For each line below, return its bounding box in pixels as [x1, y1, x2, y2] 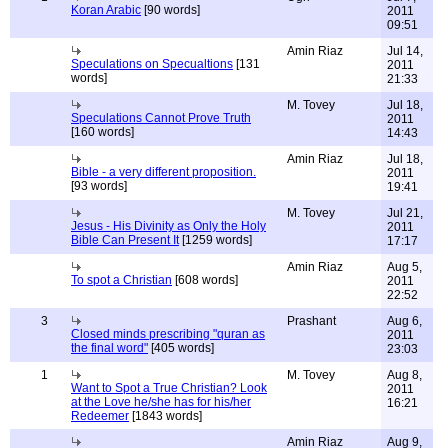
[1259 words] [179, 233, 252, 247]
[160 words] [71, 125, 134, 139]
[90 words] [141, 3, 200, 17]
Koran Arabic [71, 3, 141, 17]
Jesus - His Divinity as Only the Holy [71, 219, 266, 233]
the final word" [71, 341, 148, 355]
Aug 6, [387, 314, 422, 328]
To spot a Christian [71, 273, 172, 287]
